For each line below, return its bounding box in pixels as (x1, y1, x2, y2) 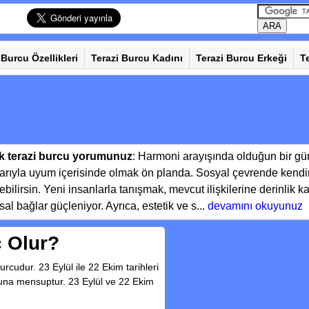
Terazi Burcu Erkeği (196, 52, 287, 63)
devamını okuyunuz (208, 200, 303, 212)
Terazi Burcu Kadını (91, 52, 183, 63)
